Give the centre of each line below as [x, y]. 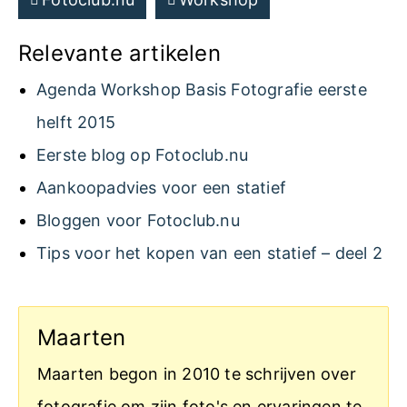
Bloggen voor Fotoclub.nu [138, 220]
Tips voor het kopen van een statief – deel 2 [209, 253]
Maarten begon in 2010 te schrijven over [197, 374]
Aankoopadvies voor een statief [161, 188]
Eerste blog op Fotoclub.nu [143, 155]
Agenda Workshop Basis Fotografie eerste [202, 89]
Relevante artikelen [119, 53]
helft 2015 [76, 122]
